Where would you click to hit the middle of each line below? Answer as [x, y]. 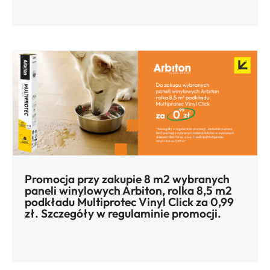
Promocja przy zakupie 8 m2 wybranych [127, 179]
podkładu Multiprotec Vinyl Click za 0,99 [129, 202]
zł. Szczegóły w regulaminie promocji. [123, 214]
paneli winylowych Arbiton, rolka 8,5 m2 [128, 191]
